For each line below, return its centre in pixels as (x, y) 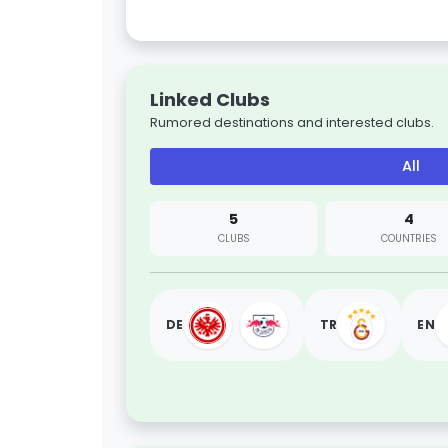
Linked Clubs (210, 99)
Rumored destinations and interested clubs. (292, 122)
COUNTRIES (408, 238)
